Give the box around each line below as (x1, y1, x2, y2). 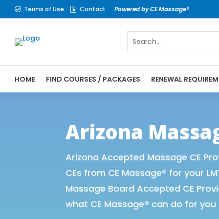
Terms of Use (24, 4, 64, 13)
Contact (80, 4, 106, 13)
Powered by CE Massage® (114, 4, 189, 13)
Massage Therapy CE (66, 104, 141, 114)
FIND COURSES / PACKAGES (46, 74, 140, 84)
